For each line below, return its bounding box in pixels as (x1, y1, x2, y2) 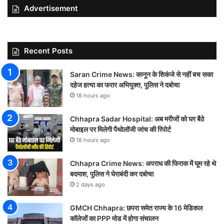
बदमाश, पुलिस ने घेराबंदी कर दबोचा (70, 169, 153, 178)
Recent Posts (24, 46, 72, 56)
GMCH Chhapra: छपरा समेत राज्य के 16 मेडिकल (70, 203, 202, 212)
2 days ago (76, 181, 105, 188)
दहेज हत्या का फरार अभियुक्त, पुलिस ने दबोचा (70, 80, 179, 89)
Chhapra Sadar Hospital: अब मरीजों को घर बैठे (70, 114, 204, 123)
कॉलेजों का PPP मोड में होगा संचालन (70, 214, 158, 223)
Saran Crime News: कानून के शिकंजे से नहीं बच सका (70, 70, 213, 79)
